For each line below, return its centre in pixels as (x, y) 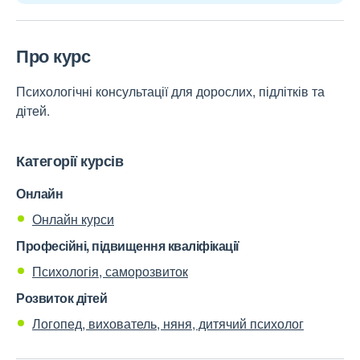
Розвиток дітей (61, 298)
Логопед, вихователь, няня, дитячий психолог (168, 323)
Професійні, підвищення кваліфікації (128, 245)
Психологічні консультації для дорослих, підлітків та (170, 91)
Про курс (53, 55)
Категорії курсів (70, 161)
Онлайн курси (73, 219)
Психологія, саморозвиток (110, 271)
